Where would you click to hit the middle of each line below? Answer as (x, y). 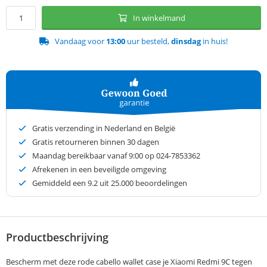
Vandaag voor (80, 41)
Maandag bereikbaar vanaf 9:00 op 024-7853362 (116, 156)
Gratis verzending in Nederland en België (104, 128)
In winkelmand (159, 18)
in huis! (214, 41)
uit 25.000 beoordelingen (142, 183)
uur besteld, (148, 41)
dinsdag (186, 41)
